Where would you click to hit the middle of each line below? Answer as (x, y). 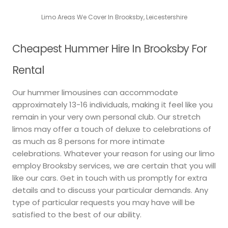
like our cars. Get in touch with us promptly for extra (110, 178)
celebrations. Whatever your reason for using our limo (113, 153)
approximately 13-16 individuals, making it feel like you (112, 104)
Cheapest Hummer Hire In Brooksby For (110, 49)
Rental (28, 70)
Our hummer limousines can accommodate (95, 92)
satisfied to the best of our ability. (77, 214)
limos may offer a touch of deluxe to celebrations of (112, 129)
